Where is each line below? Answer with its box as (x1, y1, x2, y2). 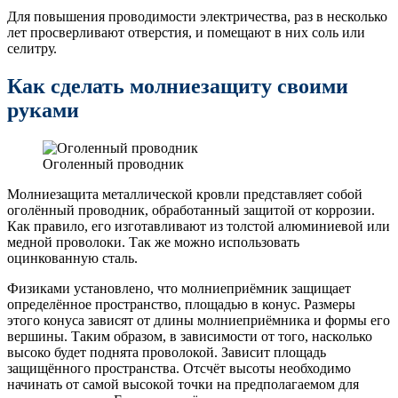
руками (7, 98, 79, 122)
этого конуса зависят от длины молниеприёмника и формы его (7, 312, 390, 328)
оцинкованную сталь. (7, 250, 138, 266)
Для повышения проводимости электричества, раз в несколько (7, 8, 387, 24)
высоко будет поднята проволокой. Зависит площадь (7, 344, 326, 360)
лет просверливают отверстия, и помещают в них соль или (7, 24, 365, 40)
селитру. (7, 40, 57, 56)
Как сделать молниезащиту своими (7, 74, 348, 98)
